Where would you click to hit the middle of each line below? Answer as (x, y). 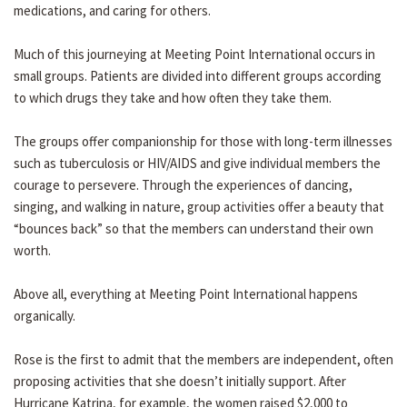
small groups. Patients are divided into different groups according (198, 76)
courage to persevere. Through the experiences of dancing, (183, 185)
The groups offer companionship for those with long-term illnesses (203, 142)
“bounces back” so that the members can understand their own (194, 229)
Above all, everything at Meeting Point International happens (186, 294)
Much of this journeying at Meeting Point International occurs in (194, 55)
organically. (45, 316)
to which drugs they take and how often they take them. (173, 98)
